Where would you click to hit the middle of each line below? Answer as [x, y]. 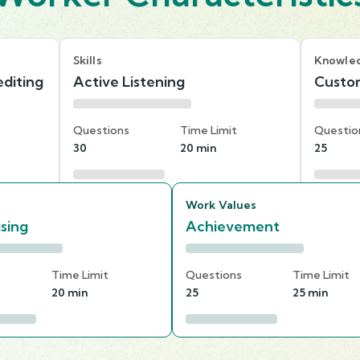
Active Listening [129, 81]
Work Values [221, 205]
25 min [310, 292]
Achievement [233, 226]
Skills [88, 60]
